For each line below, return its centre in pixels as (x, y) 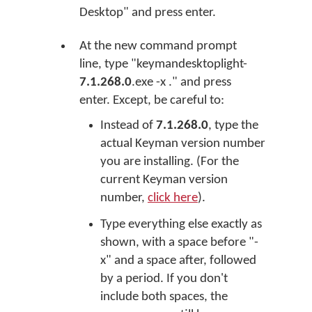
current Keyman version (164, 180)
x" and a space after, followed (178, 261)
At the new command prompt (158, 46)
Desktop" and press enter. (148, 13)
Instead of (128, 126)
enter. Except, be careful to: (152, 101)
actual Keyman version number (183, 144)
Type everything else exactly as (181, 225)
